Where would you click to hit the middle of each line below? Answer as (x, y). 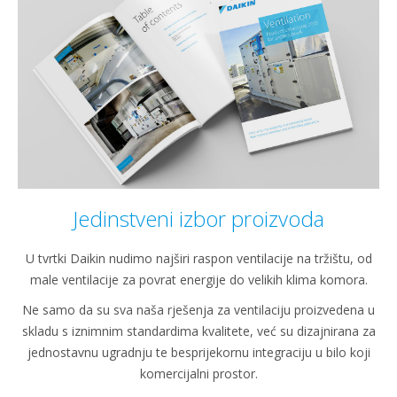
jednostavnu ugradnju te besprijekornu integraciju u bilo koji (198, 352)
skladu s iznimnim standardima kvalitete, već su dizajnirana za (198, 331)
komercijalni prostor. (198, 373)
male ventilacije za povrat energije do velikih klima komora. (198, 279)
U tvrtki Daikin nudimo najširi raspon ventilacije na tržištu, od (198, 258)
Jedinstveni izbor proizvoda (198, 218)
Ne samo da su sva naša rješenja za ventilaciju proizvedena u (198, 309)
